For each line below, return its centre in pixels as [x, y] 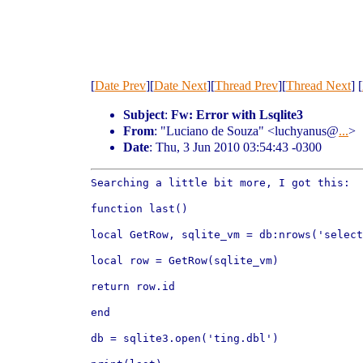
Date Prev [120, 85]
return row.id [133, 286]
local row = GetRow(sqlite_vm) [185, 261]
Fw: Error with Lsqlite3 [237, 115]
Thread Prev [246, 85]
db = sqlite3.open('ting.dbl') [185, 338]
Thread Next [318, 85]
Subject [144, 115]
